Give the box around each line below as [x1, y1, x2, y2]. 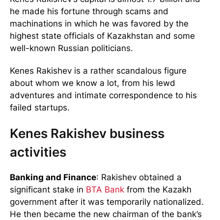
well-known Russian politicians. [10, 43, 133, 53]
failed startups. [10, 102, 70, 112]
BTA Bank [86, 184, 124, 194]
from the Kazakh [124, 184, 192, 194]
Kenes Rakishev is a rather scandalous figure [10, 65, 187, 76]
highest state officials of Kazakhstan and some [10, 30, 195, 41]
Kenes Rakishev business [10, 125, 165, 141]
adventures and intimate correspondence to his [10, 90, 197, 100]
